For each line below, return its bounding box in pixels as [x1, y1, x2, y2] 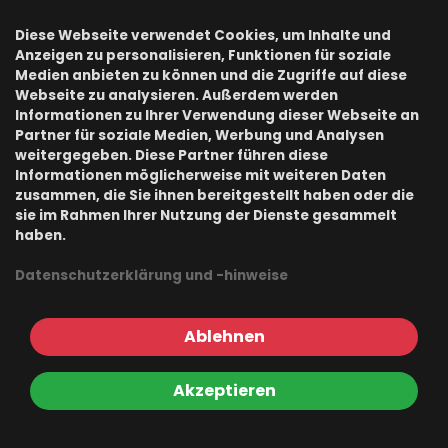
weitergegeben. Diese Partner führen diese [15, 146, 328, 165]
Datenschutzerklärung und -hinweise [15, 266, 288, 285]
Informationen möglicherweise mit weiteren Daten [15, 166, 386, 185]
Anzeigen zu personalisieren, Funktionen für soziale [15, 46, 391, 65]
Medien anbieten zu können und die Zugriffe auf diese [15, 66, 407, 85]
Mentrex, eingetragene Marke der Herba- [75, 379, 398, 400]
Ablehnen [183, 325, 265, 348]
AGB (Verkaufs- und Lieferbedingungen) [39, 175, 357, 196]
